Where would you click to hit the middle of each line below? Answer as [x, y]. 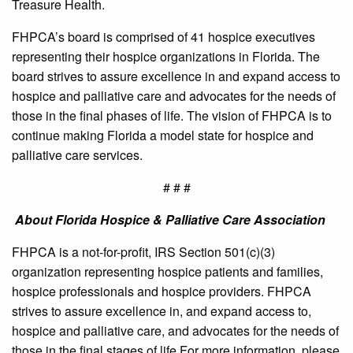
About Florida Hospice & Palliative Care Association [170, 220]
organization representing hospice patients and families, [167, 272]
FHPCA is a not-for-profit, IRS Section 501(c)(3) [143, 252]
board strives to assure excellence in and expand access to [176, 76]
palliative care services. [77, 155]
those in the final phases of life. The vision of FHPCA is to [172, 116]
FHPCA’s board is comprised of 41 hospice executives [163, 37]
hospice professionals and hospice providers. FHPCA [162, 292]
